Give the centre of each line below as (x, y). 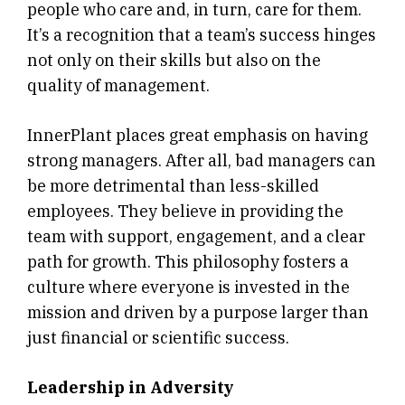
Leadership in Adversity (131, 388)
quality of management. (118, 86)
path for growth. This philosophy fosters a (188, 262)
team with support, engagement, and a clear (196, 237)
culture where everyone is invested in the (188, 287)
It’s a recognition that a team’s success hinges (202, 35)
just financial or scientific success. (158, 338)
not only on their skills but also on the (174, 61)
